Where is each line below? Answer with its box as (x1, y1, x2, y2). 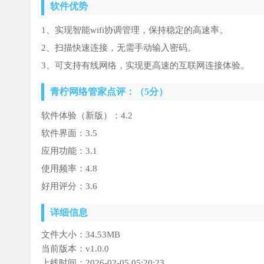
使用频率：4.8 (41, 164, 97, 174)
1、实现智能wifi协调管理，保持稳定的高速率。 (41, 25, 228, 35)
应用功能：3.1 (41, 146, 97, 156)
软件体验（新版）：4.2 (41, 111, 133, 121)
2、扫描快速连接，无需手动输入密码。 (41, 43, 196, 53)
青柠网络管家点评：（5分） (50, 87, 168, 97)
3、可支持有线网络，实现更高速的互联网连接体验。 (41, 61, 249, 71)
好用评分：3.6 (41, 181, 97, 192)
